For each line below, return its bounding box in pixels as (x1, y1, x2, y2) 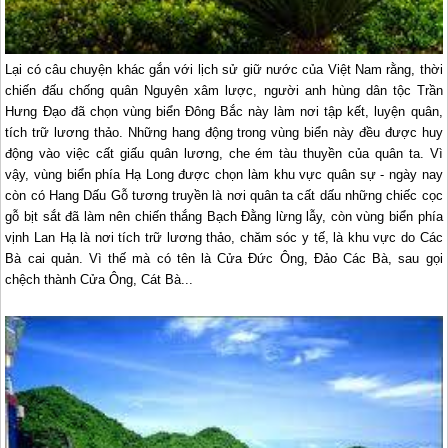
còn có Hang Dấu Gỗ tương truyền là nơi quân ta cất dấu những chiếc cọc (5, 187, 443, 203)
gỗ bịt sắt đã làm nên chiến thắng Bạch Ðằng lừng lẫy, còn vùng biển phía (5, 208, 443, 224)
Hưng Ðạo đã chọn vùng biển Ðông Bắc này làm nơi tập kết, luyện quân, (5, 103, 443, 119)
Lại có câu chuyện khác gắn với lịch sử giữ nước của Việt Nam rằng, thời (5, 61, 443, 77)
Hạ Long (125, 166, 174, 182)
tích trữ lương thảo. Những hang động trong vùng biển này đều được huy (5, 124, 443, 140)
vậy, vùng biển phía (5, 166, 126, 182)
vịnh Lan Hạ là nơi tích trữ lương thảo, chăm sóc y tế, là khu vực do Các (5, 229, 443, 245)
